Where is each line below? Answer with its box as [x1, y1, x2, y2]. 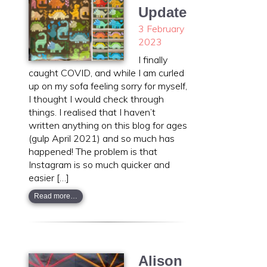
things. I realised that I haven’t [29, 105, 156, 118]
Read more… [34, 192, 77, 201]
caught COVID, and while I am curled [29, 66, 184, 79]
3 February [138, 22, 184, 35]
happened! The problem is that [29, 145, 157, 157]
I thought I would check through [29, 92, 164, 105]
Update [138, 4, 187, 20]
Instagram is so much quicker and [29, 158, 170, 170]
